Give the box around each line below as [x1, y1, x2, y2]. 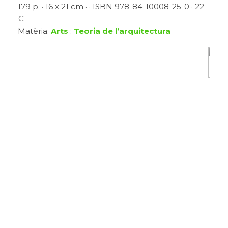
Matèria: [18, 26, 51, 36]
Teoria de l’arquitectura [74, 26, 170, 36]
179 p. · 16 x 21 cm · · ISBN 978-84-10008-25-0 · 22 [18, 2, 204, 12]
